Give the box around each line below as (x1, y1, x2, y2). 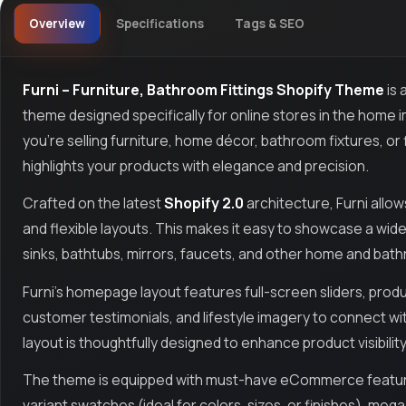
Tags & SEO (234, 15, 304, 33)
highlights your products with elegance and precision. (23, 155, 369, 176)
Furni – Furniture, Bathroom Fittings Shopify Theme (23, 79, 384, 100)
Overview (28, 15, 85, 33)
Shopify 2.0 (164, 193, 244, 214)
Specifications (115, 15, 204, 33)
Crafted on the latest (23, 193, 164, 214)
